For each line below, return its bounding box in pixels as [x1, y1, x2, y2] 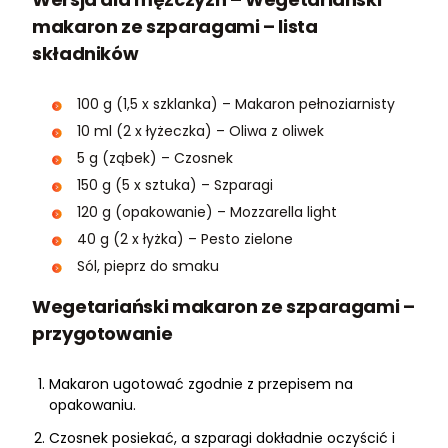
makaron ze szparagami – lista [32, 14, 318, 40]
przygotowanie [32, 321, 173, 347]
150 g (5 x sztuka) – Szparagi [77, 175, 273, 196]
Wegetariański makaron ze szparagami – [32, 294, 415, 320]
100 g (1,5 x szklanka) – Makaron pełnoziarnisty [77, 94, 395, 115]
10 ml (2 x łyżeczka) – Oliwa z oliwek [77, 121, 324, 142]
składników [32, 41, 146, 67]
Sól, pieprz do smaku [77, 256, 219, 277]
